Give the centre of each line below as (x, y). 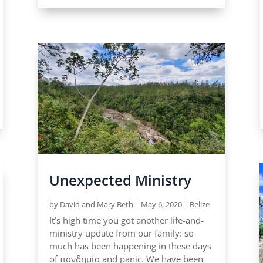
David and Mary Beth (96, 204)
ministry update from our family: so (121, 233)
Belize (199, 204)
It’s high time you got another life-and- (126, 220)
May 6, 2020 (161, 204)
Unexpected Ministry (120, 180)
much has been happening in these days (130, 246)
